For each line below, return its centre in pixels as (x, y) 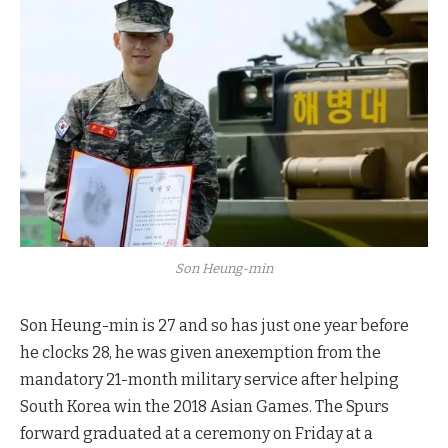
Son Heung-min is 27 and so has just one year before (214, 326)
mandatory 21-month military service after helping (209, 380)
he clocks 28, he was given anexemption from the (200, 353)
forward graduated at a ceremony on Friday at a (196, 434)
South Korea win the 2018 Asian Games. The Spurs (204, 407)
